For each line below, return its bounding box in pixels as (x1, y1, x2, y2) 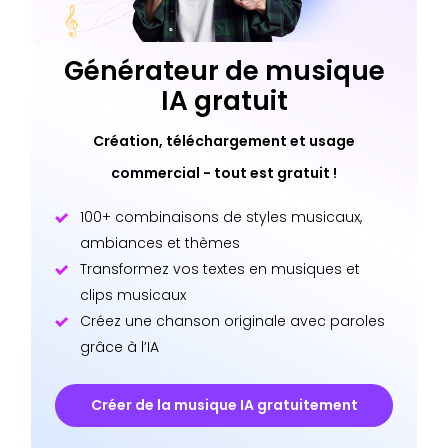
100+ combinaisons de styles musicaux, (79, 206, 362, 227)
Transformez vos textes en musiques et (79, 258, 360, 279)
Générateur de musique (63, 51, 385, 89)
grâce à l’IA (79, 336, 159, 357)
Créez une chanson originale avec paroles (79, 310, 385, 331)
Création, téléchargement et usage (93, 131, 355, 152)
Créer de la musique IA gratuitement (90, 394, 358, 415)
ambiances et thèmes (79, 232, 240, 253)
